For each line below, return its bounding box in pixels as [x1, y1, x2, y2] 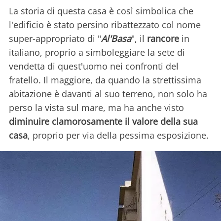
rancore [147, 32, 179, 44]
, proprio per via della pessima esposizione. [28, 129, 209, 141]
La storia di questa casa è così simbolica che [9, 4, 193, 17]
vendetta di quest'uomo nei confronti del [9, 60, 179, 72]
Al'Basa [101, 32, 131, 44]
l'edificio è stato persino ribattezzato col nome [9, 18, 201, 31]
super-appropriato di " [9, 32, 101, 44]
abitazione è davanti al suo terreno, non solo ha [9, 87, 207, 100]
